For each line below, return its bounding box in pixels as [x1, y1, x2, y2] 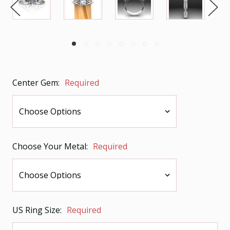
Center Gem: [12, 76, 62, 88]
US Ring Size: [12, 204, 64, 216]
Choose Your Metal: [12, 140, 90, 152]
